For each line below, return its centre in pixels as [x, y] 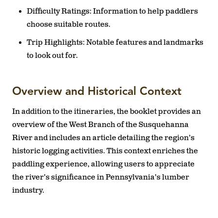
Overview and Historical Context [97, 92]
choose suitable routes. [69, 24]
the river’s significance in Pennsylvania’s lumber [101, 177]
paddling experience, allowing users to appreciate [103, 164]
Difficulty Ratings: [59, 11]
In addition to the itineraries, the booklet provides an [107, 111]
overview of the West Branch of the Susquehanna [100, 125]
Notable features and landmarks [144, 42]
